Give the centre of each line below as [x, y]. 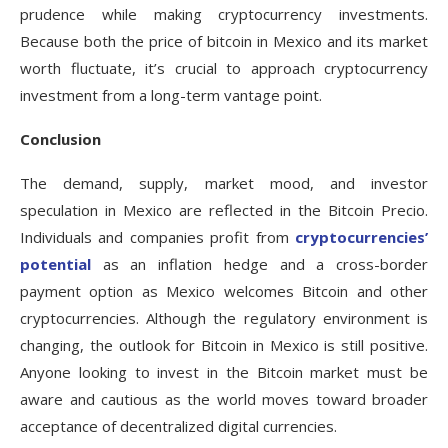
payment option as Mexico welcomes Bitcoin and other [224, 291]
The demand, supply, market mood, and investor [224, 183]
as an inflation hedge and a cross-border [259, 264]
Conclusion [60, 139]
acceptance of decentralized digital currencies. [178, 426]
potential [55, 264]
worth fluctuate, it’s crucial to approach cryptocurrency [224, 68]
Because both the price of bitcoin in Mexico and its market [224, 41]
